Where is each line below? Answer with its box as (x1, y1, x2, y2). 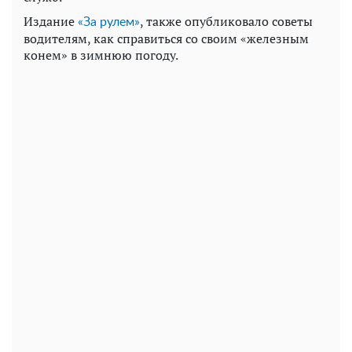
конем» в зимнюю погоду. (24, 46, 178, 64)
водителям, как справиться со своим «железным (24, 29, 309, 47)
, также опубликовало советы (140, 12, 313, 30)
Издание (24, 12, 78, 30)
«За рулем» (78, 15, 140, 28)
